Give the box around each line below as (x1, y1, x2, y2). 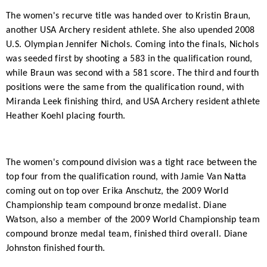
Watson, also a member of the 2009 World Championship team (6, 215, 260, 225)
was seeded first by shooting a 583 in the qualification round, (6, 54, 253, 64)
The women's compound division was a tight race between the (6, 157, 257, 167)
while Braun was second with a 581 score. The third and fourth (6, 68, 259, 78)
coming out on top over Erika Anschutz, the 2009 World (6, 186, 228, 196)
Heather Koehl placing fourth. (6, 111, 129, 121)
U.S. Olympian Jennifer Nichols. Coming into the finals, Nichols (6, 39, 259, 49)
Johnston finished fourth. (6, 243, 108, 253)
